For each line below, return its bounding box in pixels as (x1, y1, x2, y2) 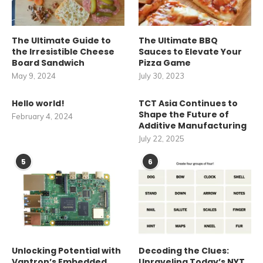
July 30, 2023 (139, 71, 185, 81)
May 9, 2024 (12, 71, 56, 81)
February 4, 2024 (12, 112, 73, 122)
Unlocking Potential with (12, 244, 121, 257)
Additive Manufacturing (139, 120, 247, 132)
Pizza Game (139, 57, 191, 69)
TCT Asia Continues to (139, 97, 238, 110)
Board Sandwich (12, 57, 85, 69)
